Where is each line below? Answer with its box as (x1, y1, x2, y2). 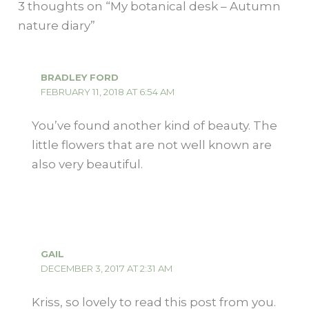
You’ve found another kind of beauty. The (31, 119, 277, 132)
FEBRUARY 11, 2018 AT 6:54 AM (40, 86, 175, 97)
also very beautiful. (31, 157, 143, 171)
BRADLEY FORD (40, 71, 119, 83)
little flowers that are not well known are (31, 138, 272, 152)
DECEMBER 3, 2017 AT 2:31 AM (40, 263, 172, 275)
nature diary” (18, 18, 96, 32)
